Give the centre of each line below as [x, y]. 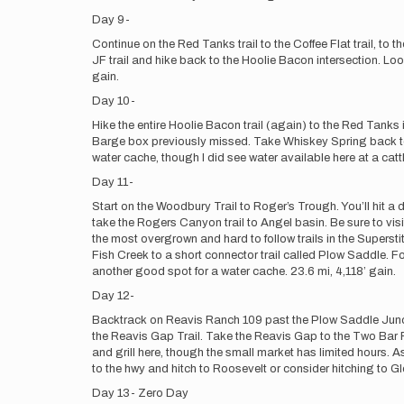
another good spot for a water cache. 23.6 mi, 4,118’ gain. [244, 271]
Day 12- [113, 296]
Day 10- [114, 101]
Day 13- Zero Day [140, 393]
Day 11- [113, 182]
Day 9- [111, 20]
